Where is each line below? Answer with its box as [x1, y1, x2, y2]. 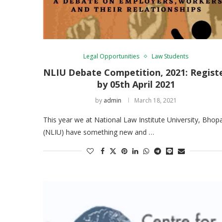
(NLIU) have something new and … [43, 127, 154, 137]
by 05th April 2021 [97, 78, 175, 90]
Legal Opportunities [83, 52, 140, 60]
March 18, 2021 [134, 96, 177, 105]
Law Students [152, 52, 189, 60]
